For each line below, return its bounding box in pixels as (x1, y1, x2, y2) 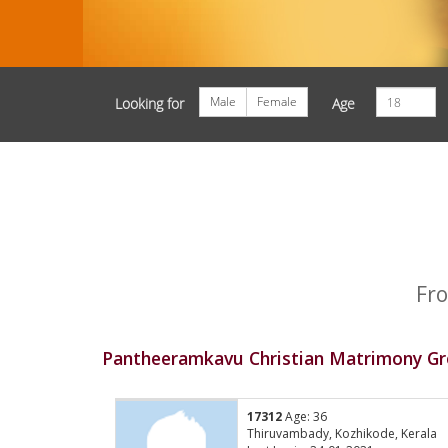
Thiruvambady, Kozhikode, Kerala (247, 425, 438, 443)
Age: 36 (282, 408, 328, 426)
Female (257, 93, 298, 110)
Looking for (115, 94, 185, 113)
